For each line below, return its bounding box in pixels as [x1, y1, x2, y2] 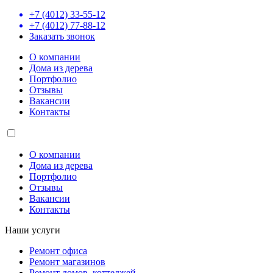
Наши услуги [5, 225, 60, 235]
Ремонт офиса [29, 246, 87, 256]
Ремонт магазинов [29, 257, 105, 267]
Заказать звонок [29, 31, 95, 41]
